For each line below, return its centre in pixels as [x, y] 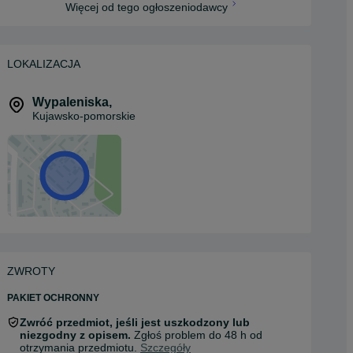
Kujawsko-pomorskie [84, 116]
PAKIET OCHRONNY [53, 298]
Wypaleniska [71, 102]
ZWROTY [31, 271]
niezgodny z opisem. [75, 335]
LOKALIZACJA [44, 64]
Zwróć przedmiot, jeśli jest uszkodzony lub [135, 322]
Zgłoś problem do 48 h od [197, 335]
